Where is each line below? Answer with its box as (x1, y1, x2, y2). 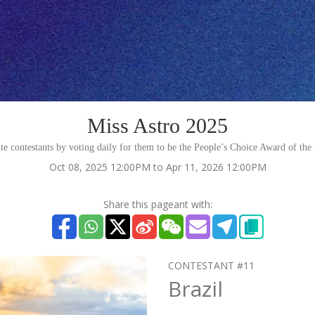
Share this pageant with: (103, 198, 212, 211)
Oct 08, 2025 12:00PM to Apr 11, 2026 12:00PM (49, 160, 266, 174)
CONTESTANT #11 (168, 259, 255, 272)
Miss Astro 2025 (87, 114, 228, 137)
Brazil (168, 274, 223, 303)
